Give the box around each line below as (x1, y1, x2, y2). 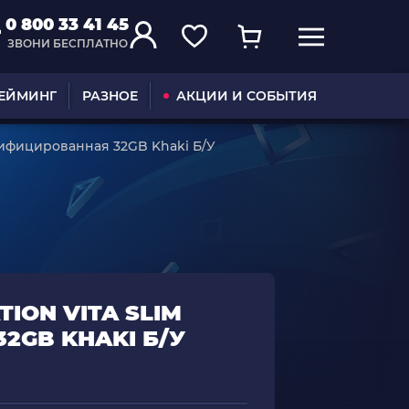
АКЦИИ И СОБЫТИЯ (175, 88, 317, 104)
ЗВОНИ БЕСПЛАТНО (6, 37, 128, 50)
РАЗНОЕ (81, 88, 138, 104)
